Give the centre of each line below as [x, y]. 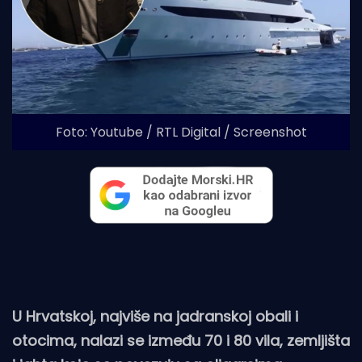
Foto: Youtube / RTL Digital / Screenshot [181, 132]
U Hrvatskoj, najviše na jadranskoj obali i [155, 317]
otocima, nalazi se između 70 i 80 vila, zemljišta [181, 341]
